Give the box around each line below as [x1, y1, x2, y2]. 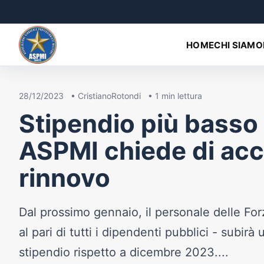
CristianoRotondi [78, 91, 141, 101]
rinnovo [19, 163, 110, 193]
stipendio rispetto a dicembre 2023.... [19, 245, 229, 260]
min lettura [159, 91, 202, 101]
